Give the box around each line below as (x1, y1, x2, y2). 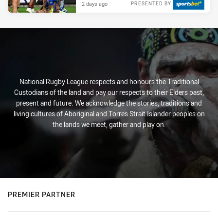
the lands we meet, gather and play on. (52, 120, 166, 129)
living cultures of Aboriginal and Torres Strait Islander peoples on (13, 109, 205, 118)
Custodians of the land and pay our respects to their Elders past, (14, 88, 204, 97)
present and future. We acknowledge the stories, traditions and (16, 98, 202, 108)
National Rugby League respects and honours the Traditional (19, 77, 199, 86)
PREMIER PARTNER (8, 190, 75, 199)
